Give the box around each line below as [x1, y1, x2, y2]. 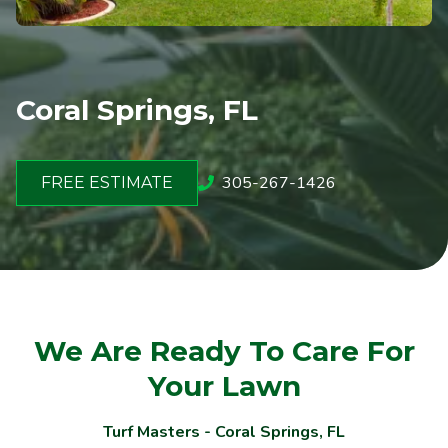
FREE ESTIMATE [41, 172, 173, 192]
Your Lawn [147, 368, 301, 403]
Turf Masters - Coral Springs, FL [103, 420, 345, 443]
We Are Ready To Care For [33, 333, 415, 368]
